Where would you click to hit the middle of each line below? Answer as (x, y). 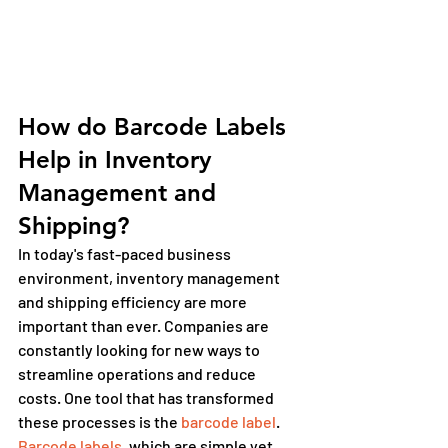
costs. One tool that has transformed (147, 397)
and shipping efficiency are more (134, 301)
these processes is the (99, 421)
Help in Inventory (118, 159)
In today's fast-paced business (126, 253)
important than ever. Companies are (145, 325)
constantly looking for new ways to (140, 349)
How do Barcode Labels (155, 126)
